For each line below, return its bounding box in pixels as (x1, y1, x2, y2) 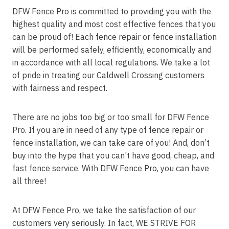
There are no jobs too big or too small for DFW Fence (12, 112, 209, 122)
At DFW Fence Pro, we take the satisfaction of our (12, 205, 196, 215)
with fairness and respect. (12, 83, 107, 93)
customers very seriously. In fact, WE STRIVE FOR (12, 218, 196, 228)
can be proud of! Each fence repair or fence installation (12, 32, 217, 42)
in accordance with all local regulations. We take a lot (12, 57, 210, 67)
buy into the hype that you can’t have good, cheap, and (12, 150, 214, 161)
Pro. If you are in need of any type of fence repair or (12, 125, 203, 135)
